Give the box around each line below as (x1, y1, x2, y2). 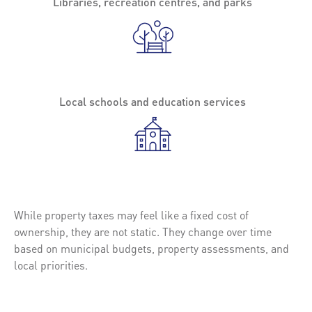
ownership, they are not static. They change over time (14, 224, 272, 239)
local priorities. (14, 257, 88, 272)
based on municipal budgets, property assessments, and (14, 240, 289, 256)
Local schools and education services (59, 93, 246, 109)
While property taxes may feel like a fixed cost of (14, 207, 249, 222)
